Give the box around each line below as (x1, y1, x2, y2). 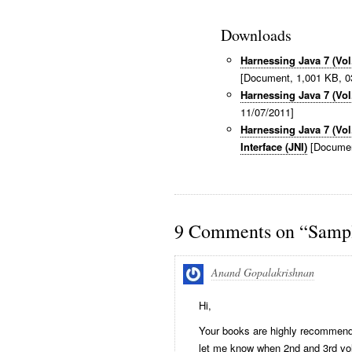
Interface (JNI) (240, 139, 307, 154)
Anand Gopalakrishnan (211, 265, 314, 280)
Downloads (221, 24, 291, 46)
